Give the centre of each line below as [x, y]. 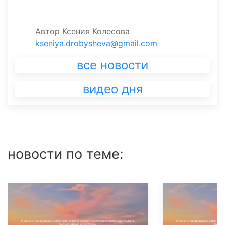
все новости [113, 65]
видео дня [113, 89]
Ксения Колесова [96, 31]
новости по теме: [65, 154]
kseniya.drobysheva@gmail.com [96, 43]
